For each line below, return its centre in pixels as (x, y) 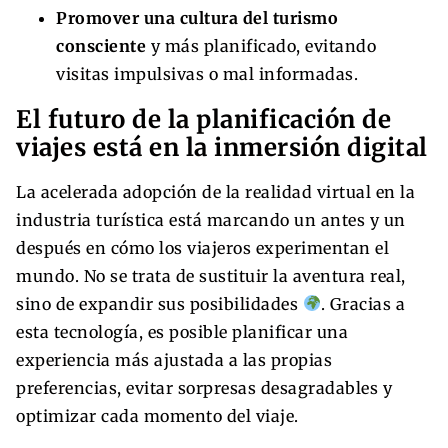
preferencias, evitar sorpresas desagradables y (204, 387)
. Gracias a (363, 303)
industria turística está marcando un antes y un (211, 219)
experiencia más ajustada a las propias (174, 359)
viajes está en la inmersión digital (222, 147)
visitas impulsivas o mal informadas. (207, 73)
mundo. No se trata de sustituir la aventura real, (211, 275)
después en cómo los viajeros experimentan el (202, 247)
